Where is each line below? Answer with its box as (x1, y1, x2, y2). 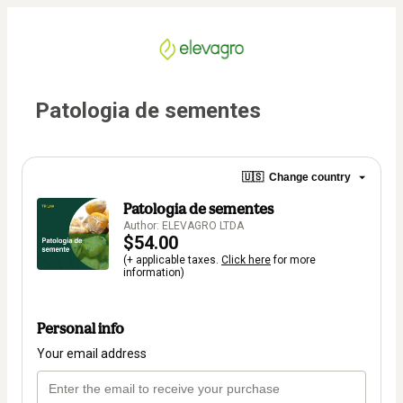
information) (123, 265, 184, 279)
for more (271, 253, 316, 266)
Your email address (37, 345, 147, 361)
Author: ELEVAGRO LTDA (123, 219, 244, 232)
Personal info (37, 318, 124, 337)
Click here (221, 253, 271, 266)
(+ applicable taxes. (123, 253, 221, 266)
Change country (269, 171, 351, 184)
